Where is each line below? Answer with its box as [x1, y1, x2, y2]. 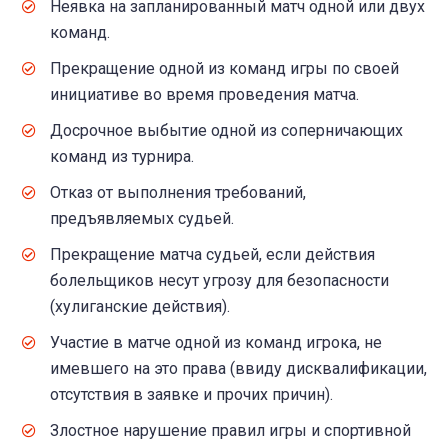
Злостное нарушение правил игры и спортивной [50, 421, 411, 441]
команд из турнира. [50, 147, 194, 167]
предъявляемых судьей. [50, 209, 234, 229]
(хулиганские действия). [50, 297, 230, 317]
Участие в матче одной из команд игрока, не [50, 333, 382, 353]
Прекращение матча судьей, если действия [50, 245, 375, 265]
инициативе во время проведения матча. [50, 85, 359, 105]
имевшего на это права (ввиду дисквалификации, [50, 359, 427, 379]
